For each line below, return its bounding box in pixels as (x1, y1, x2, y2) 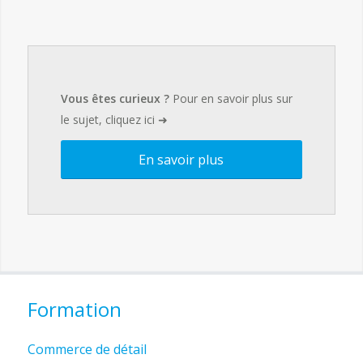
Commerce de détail (27, 340, 147, 359)
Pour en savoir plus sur (172, 90, 293, 106)
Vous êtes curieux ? (60, 90, 173, 106)
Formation (27, 295, 122, 322)
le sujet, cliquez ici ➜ (60, 111, 168, 127)
